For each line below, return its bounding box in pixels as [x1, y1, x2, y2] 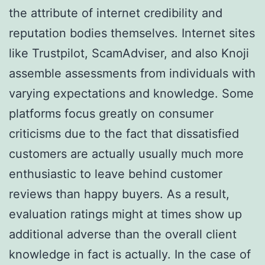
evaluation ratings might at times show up [9, 206, 242, 221]
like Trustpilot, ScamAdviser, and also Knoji [9, 46, 249, 60]
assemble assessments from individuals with [9, 66, 256, 80]
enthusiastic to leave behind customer [9, 166, 222, 181]
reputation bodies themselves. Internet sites [9, 25, 255, 40]
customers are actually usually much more [9, 146, 244, 161]
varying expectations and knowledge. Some [9, 86, 254, 101]
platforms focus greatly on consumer [9, 106, 214, 121]
